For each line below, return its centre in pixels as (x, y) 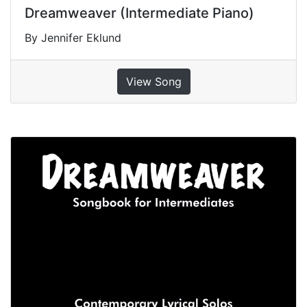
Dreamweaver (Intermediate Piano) (139, 13)
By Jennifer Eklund (73, 37)
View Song (153, 81)
